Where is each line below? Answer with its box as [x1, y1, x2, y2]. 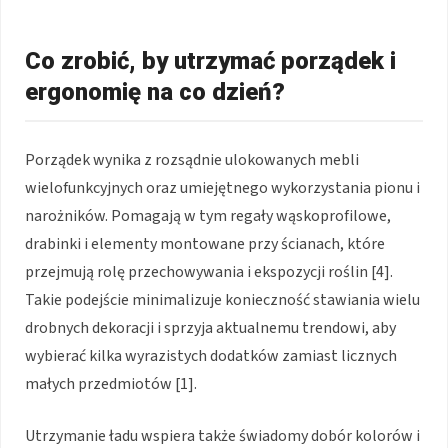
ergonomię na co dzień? [25, 77, 285, 106]
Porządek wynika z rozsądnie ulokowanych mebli [25, 148, 359, 171]
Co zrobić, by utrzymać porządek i [25, 46, 396, 75]
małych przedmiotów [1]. [25, 372, 197, 395]
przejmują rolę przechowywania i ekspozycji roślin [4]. [25, 260, 393, 283]
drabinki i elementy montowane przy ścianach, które [25, 232, 385, 255]
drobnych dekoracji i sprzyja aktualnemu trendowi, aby [25, 316, 396, 339]
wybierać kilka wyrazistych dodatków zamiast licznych [25, 344, 397, 367]
